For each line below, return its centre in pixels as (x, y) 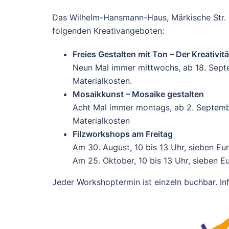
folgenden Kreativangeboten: (108, 31)
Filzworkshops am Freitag (123, 134)
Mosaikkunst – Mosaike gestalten (138, 94)
